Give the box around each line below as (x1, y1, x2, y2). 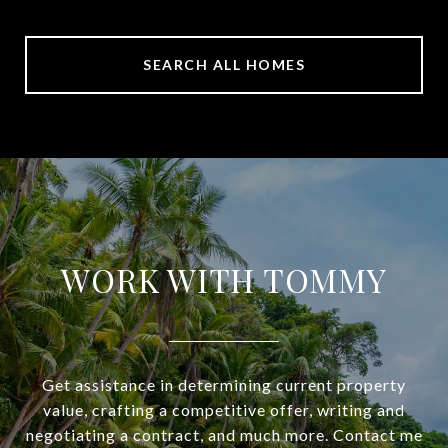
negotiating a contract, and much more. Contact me (25, 424, 423, 444)
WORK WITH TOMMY (61, 257, 387, 301)
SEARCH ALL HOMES (143, 55, 305, 73)
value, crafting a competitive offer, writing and (43, 399, 405, 419)
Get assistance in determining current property (42, 374, 406, 394)
